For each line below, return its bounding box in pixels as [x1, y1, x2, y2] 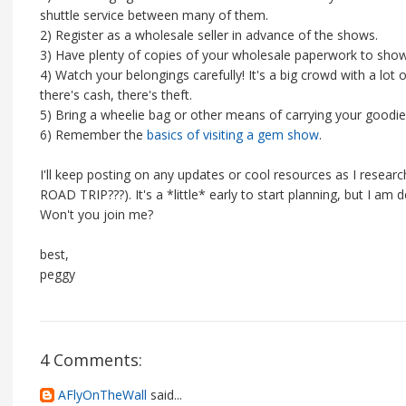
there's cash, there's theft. [40, 86, 192, 103]
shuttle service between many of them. [40, 6, 268, 24]
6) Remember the [40, 126, 147, 143]
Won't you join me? [40, 206, 153, 223]
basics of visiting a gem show [147, 126, 319, 143]
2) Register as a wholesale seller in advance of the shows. [40, 26, 378, 43]
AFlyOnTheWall [58, 386, 147, 403]
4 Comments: [40, 349, 142, 371]
